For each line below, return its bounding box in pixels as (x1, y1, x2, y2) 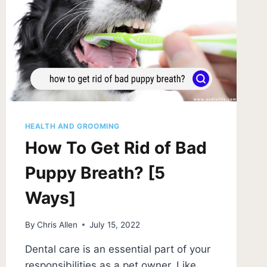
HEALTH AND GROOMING (24, 122, 120, 131)
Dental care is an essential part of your (24, 243, 210, 255)
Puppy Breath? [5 (24, 163, 165, 184)
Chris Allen (36, 219, 77, 229)
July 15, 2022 (89, 219, 140, 229)
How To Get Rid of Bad (24, 138, 207, 159)
